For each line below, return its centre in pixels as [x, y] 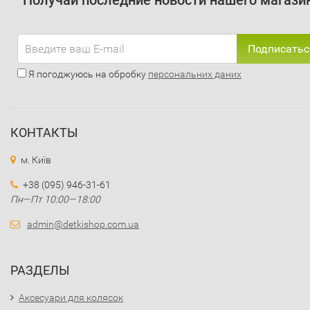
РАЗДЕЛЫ [40, 270]
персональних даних [195, 74]
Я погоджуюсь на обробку [87, 74]
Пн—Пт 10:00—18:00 [55, 199]
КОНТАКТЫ [44, 133]
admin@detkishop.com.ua [83, 224]
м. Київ [36, 160]
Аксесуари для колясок [71, 298]
